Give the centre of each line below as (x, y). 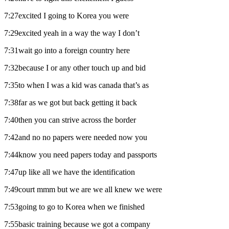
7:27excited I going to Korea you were (66, 15)
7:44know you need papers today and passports (81, 154)
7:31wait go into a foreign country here (67, 50)
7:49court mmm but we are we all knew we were (83, 189)
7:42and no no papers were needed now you (76, 137)
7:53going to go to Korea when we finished (74, 207)
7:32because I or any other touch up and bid (75, 67)
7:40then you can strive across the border (70, 120)
